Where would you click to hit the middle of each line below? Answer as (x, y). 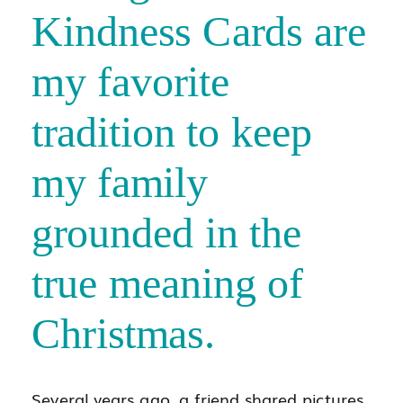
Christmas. (124, 333)
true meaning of (167, 283)
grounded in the (167, 233)
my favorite (130, 81)
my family (120, 182)
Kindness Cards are (199, 31)
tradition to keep (172, 132)
